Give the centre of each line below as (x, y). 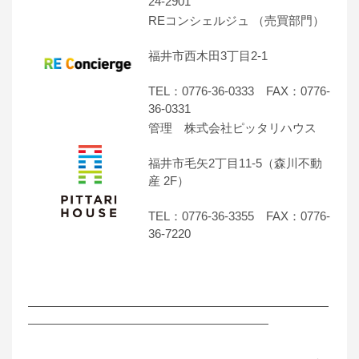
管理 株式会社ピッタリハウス (232, 128)
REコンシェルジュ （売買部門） (236, 21)
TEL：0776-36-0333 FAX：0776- (239, 91)
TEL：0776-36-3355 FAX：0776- (239, 216)
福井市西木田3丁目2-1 (208, 56)
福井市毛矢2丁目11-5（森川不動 (235, 163)
